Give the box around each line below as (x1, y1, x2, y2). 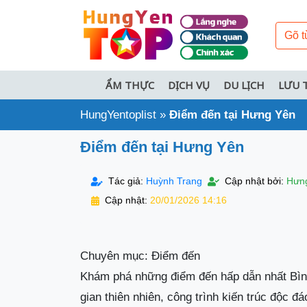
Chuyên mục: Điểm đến (80, 249, 200, 263)
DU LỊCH (223, 78, 265, 93)
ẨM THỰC (106, 78, 154, 93)
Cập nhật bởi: (225, 176, 284, 187)
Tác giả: (108, 176, 143, 187)
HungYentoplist (80, 108, 156, 122)
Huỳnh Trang (146, 176, 202, 187)
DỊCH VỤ (168, 78, 210, 93)
